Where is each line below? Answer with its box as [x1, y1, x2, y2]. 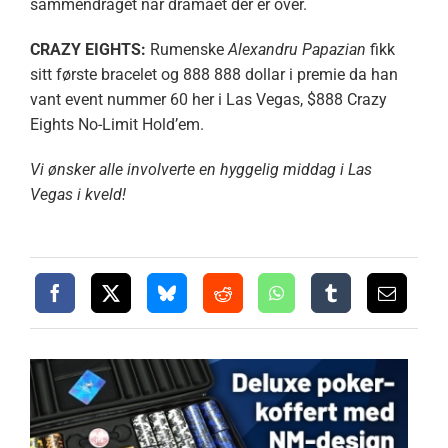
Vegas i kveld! [29, 184, 126, 204]
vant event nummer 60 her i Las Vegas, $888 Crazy [29, 89, 387, 109]
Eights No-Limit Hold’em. [29, 114, 204, 134]
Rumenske [149, 39, 228, 59]
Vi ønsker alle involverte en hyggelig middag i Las [29, 159, 372, 179]
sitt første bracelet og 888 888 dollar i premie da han [29, 64, 398, 84]
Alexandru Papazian [227, 39, 366, 59]
